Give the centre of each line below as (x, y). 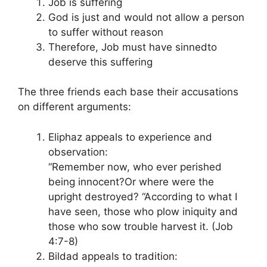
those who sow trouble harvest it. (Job (141, 226)
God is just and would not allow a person (146, 17)
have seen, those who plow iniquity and (143, 211)
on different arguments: (74, 107)
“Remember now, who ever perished (135, 167)
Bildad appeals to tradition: (113, 256)
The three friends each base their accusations (128, 92)
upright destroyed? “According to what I (143, 196)
